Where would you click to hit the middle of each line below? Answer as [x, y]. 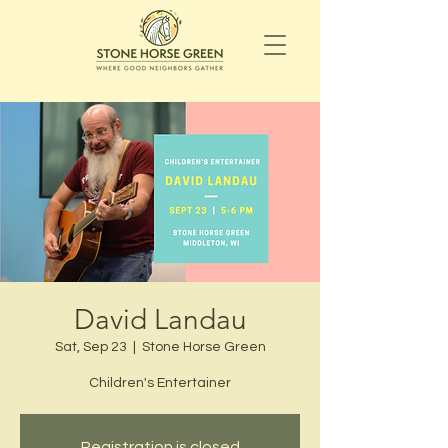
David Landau [160, 319]
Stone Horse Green [203, 347]
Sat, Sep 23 [90, 347]
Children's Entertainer [160, 383]
